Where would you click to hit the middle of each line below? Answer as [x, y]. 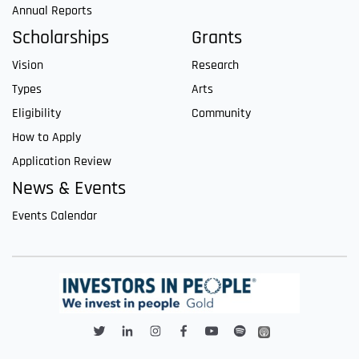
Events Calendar [54, 216]
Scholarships [61, 38]
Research [215, 66]
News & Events [69, 189]
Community [221, 114]
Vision [28, 66]
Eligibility [36, 114]
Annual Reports [52, 11]
